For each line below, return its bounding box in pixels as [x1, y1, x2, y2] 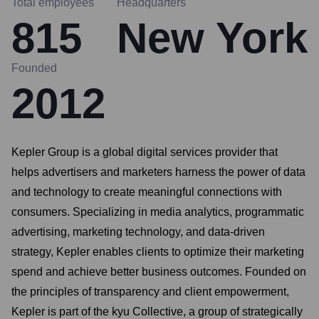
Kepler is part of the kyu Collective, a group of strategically [11, 305, 303, 318]
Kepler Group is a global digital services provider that [11, 146, 278, 158]
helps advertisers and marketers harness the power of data [11, 166, 305, 178]
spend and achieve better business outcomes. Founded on [11, 266, 306, 278]
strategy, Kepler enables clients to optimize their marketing [11, 246, 304, 258]
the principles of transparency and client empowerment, [11, 286, 289, 298]
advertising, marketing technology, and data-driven [11, 226, 265, 238]
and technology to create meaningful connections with [11, 186, 282, 198]
